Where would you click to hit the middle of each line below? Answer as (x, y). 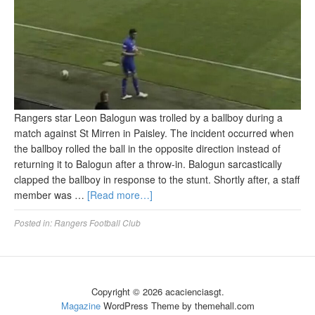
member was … (51, 195)
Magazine (81, 306)
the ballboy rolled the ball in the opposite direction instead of (147, 149)
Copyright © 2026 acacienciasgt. (157, 292)
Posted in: (34, 223)
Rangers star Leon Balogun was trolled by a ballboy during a (148, 118)
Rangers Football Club (97, 223)
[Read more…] (120, 195)
